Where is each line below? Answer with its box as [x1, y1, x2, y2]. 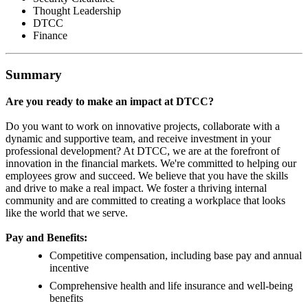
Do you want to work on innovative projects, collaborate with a [5, 120, 280, 132]
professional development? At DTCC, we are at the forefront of [5, 144, 280, 157]
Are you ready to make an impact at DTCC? [5, 95, 214, 107]
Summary [5, 67, 62, 82]
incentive [49, 261, 89, 274]
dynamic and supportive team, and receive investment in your [5, 132, 271, 144]
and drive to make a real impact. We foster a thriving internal [5, 181, 267, 194]
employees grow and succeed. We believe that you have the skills [5, 169, 288, 181]
